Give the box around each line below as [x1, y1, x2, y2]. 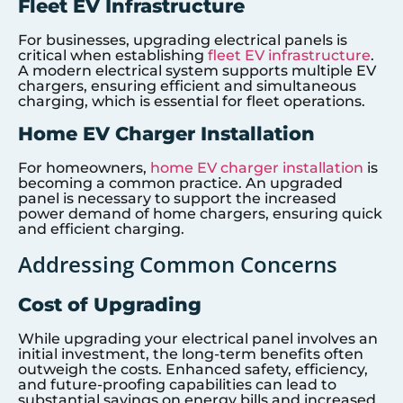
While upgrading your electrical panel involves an [18, 329, 378, 347]
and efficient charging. [18, 220, 184, 238]
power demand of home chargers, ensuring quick [18, 205, 382, 223]
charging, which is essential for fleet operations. [18, 92, 365, 110]
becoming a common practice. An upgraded [18, 175, 343, 193]
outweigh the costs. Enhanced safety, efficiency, [18, 360, 368, 378]
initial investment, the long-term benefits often [18, 345, 363, 363]
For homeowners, [18, 159, 150, 177]
